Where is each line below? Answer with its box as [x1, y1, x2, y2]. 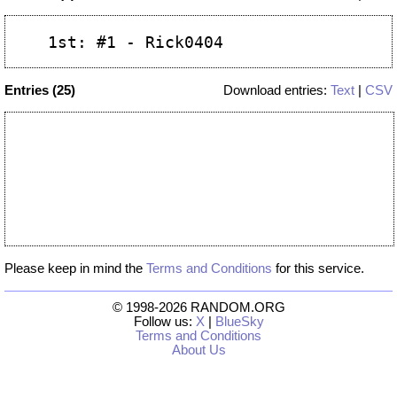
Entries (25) [4, 82, 75, 97]
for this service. [272, 261, 364, 276]
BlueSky [214, 314, 264, 329]
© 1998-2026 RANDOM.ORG [112, 300, 285, 315]
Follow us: [133, 314, 196, 329]
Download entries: [223, 82, 331, 97]
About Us [171, 342, 226, 357]
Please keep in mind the [4, 261, 146, 276]
